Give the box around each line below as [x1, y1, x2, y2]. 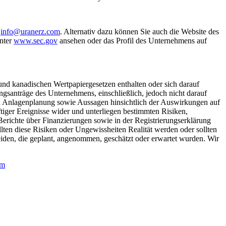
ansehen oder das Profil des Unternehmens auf [58, 36, 207, 45]
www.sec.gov [14, 36, 58, 45]
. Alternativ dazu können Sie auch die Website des [60, 27, 219, 36]
